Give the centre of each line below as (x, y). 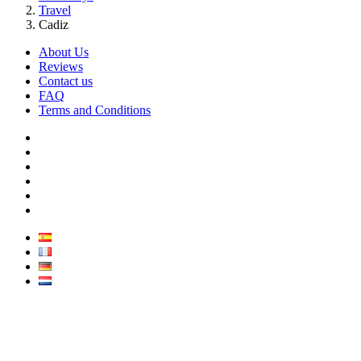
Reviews (61, 67)
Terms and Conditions (95, 110)
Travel (55, 10)
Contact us (66, 81)
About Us (64, 52)
